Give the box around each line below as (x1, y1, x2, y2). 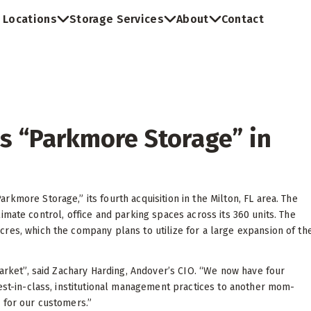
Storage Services (69, 12, 165, 26)
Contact (221, 12, 264, 26)
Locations (3, 12, 57, 26)
